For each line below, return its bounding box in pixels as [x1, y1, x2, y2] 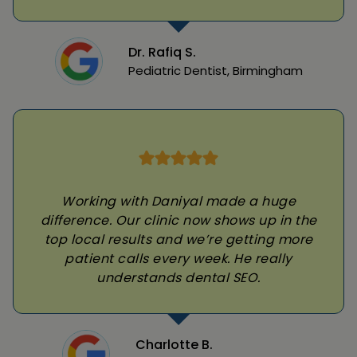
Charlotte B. [135, 335, 213, 354]
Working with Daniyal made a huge [61, 191, 296, 210]
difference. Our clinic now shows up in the [40, 210, 317, 229]
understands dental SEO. [96, 268, 261, 287]
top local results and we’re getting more [44, 229, 313, 249]
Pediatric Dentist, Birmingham [127, 61, 303, 79]
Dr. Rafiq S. [127, 42, 196, 61]
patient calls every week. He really [65, 249, 292, 268]
